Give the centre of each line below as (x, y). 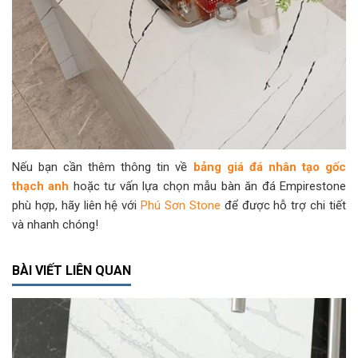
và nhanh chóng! (55, 225)
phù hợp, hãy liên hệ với (77, 206)
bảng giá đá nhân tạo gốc (270, 167)
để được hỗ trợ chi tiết (283, 206)
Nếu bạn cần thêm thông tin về (103, 167)
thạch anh (41, 187)
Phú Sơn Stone (181, 206)
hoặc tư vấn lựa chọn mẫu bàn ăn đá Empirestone (208, 187)
